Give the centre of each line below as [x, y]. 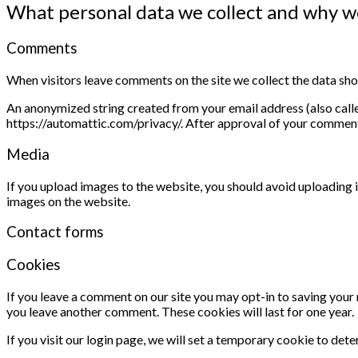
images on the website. [68, 201]
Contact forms [55, 232]
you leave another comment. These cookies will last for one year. [180, 311]
